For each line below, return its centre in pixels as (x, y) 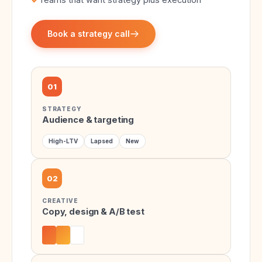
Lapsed (102, 141)
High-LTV (63, 141)
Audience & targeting (88, 120)
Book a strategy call (89, 34)
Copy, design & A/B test (93, 212)
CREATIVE (60, 201)
